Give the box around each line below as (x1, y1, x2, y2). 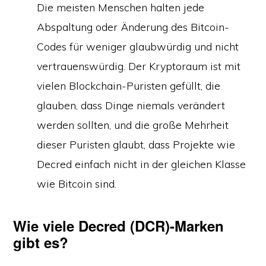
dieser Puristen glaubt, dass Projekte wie (37, 138, 236, 151)
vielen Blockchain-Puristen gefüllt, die (37, 79, 221, 93)
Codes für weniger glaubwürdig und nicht (37, 40, 239, 53)
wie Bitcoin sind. (37, 177, 117, 191)
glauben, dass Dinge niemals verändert (37, 99, 226, 112)
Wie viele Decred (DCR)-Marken (13, 216, 224, 236)
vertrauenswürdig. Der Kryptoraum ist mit (37, 59, 241, 73)
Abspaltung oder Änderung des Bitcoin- (37, 20, 230, 34)
